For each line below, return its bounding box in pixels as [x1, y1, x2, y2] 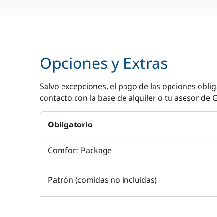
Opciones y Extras [40, 52, 168, 73]
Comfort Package [48, 145, 112, 155]
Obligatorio [48, 119, 93, 130]
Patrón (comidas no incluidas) [48, 174, 157, 185]
